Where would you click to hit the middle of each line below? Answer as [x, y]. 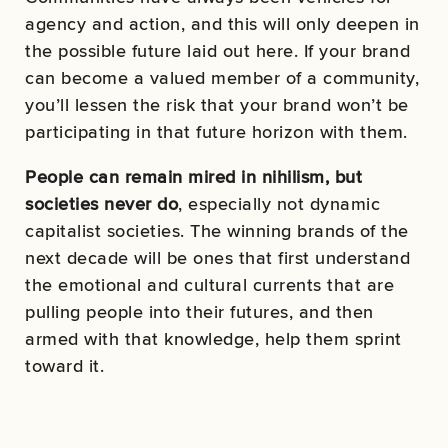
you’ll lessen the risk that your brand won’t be [217, 105]
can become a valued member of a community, [222, 78]
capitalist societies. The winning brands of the [217, 231]
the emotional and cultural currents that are [209, 285]
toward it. [64, 366]
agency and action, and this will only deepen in [222, 24]
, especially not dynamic [279, 204]
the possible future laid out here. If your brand [217, 51]
